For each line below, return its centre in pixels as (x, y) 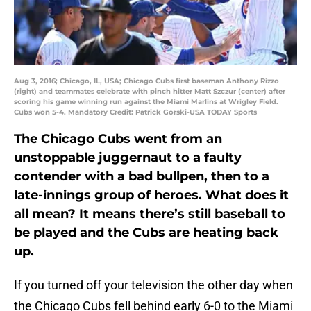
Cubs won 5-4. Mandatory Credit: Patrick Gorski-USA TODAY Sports (135, 112)
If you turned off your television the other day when (153, 285)
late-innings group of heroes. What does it (151, 195)
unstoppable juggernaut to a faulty (128, 158)
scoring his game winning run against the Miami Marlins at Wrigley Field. (146, 102)
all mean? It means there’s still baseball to (150, 214)
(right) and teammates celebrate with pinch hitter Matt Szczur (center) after (150, 92)
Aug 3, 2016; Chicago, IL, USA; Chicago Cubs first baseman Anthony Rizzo (146, 81)
